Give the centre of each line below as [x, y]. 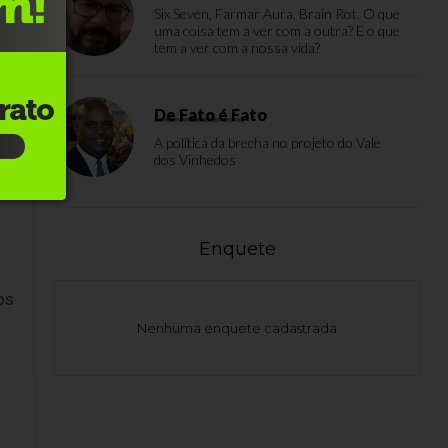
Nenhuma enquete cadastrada [237, 328]
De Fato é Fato [210, 114]
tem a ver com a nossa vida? [237, 47]
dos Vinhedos [195, 159]
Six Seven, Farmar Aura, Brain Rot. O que [277, 13]
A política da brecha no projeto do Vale [267, 142]
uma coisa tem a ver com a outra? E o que [277, 30]
